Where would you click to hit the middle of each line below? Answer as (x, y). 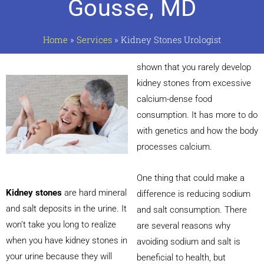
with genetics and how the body (197, 131)
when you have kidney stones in (67, 241)
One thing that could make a (190, 178)
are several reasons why (183, 226)
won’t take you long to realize (61, 225)
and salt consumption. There (192, 210)
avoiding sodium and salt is (188, 242)
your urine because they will (59, 257)
